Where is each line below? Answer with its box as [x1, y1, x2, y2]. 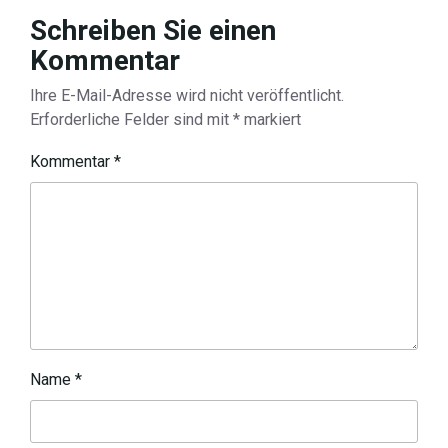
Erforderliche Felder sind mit [30, 110, 233, 129]
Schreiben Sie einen [30, 14, 276, 47]
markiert [240, 110, 301, 129]
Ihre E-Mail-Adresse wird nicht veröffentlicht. [30, 86, 344, 105]
